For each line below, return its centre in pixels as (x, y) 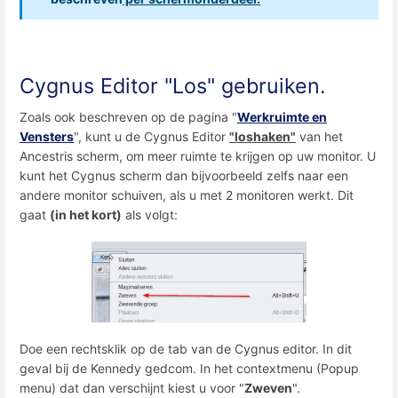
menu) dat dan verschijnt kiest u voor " (132, 387)
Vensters (47, 136)
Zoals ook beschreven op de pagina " (128, 116)
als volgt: (150, 214)
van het (319, 136)
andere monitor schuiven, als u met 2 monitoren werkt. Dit (187, 195)
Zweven (268, 387)
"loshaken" (263, 136)
